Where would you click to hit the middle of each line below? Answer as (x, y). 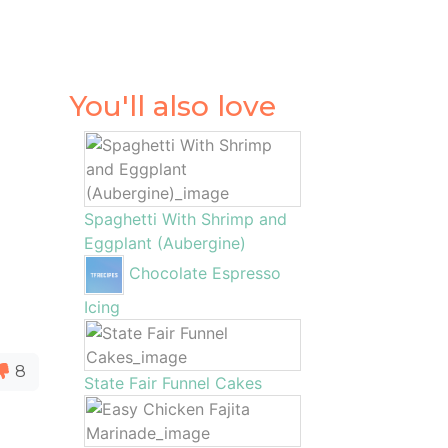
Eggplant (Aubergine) (164, 243)
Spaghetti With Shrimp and (185, 219)
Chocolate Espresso (204, 273)
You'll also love (172, 106)
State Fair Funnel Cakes (172, 383)
